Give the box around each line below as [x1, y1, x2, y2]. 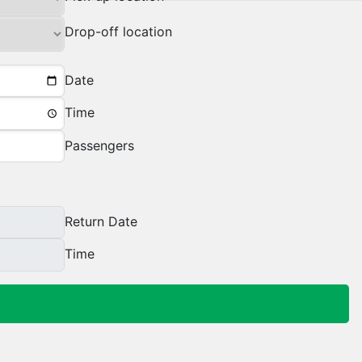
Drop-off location [65, 23, 172, 40]
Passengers [65, 137, 134, 154]
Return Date [65, 213, 137, 229]
